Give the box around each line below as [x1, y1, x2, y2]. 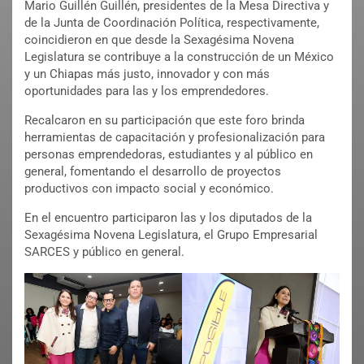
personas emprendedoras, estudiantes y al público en [24, 147, 313, 162]
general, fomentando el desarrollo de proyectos [24, 164, 281, 180]
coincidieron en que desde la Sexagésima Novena [24, 32, 294, 48]
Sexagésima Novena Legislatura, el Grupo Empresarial [24, 227, 318, 243]
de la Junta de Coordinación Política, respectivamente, [24, 15, 319, 31]
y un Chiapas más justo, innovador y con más [24, 67, 270, 82]
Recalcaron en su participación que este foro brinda [24, 113, 305, 128]
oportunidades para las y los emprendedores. [24, 84, 269, 99]
